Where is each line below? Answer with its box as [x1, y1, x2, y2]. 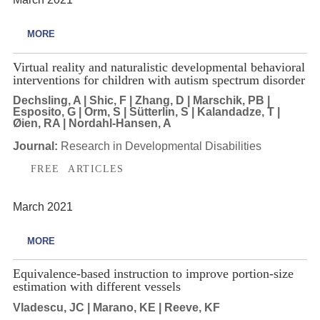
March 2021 [12, 200, 73, 213]
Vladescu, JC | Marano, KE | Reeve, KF [12, 301, 220, 314]
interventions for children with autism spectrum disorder [12, 72, 305, 87]
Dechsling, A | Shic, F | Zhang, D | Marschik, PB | [12, 94, 270, 107]
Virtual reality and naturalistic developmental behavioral [12, 59, 305, 74]
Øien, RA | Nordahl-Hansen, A [12, 117, 171, 130]
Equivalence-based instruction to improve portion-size [12, 266, 294, 281]
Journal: [12, 140, 61, 153]
